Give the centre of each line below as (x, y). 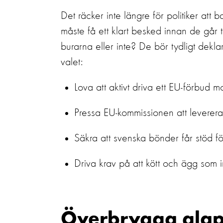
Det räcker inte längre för (112, 16)
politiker (182, 16)
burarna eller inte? (98, 47)
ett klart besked (130, 31)
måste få (78, 31)
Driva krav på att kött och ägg (136, 164)
